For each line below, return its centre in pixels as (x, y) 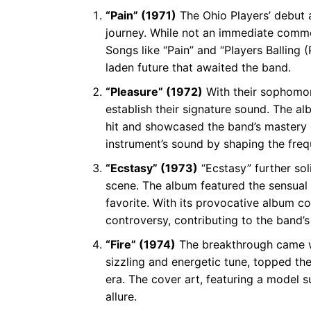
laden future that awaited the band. (198, 67)
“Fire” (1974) (141, 244)
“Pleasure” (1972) (154, 92)
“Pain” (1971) (141, 15)
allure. (121, 296)
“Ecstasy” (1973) (152, 168)
